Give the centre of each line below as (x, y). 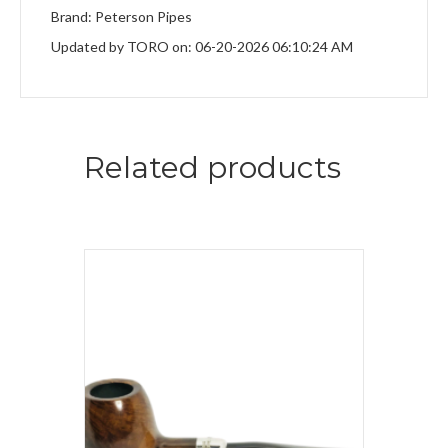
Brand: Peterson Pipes (121, 17)
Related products (212, 168)
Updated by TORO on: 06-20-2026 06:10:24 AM (202, 47)
